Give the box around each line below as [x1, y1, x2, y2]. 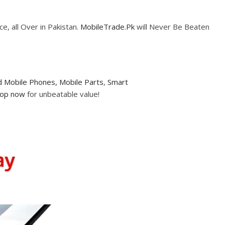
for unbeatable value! [25, 88, 99, 99]
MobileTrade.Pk [80, 21, 135, 32]
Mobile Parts [59, 76, 103, 87]
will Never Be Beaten [135, 21, 209, 32]
